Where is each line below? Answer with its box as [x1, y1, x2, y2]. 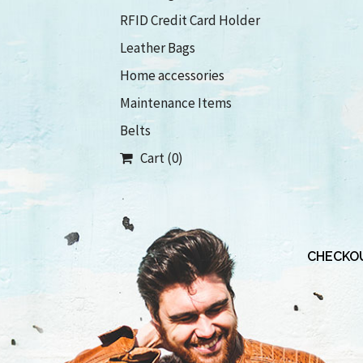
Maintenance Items [119, 94, 232, 113]
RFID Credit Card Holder [119, 11, 260, 30]
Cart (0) [132, 149, 183, 168]
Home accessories [119, 66, 224, 85]
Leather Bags [119, 39, 195, 58]
